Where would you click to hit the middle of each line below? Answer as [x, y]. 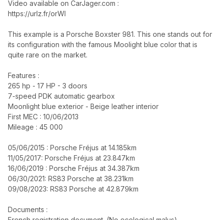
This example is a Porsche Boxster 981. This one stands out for [110, 34]
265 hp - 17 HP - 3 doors [48, 86]
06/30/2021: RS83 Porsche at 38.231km [71, 179]
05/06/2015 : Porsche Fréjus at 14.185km [72, 148]
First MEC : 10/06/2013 [43, 117]
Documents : [28, 209]
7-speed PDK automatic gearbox [61, 96]
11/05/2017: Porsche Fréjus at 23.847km [71, 158]
